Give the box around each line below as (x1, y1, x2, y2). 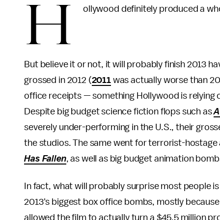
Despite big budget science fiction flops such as (24, 107, 214, 116)
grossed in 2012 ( (24, 75, 92, 85)
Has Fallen (24, 154, 66, 164)
